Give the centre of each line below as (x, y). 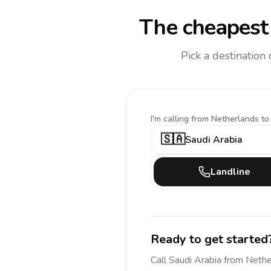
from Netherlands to (230, 119)
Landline (230, 172)
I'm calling (171, 119)
